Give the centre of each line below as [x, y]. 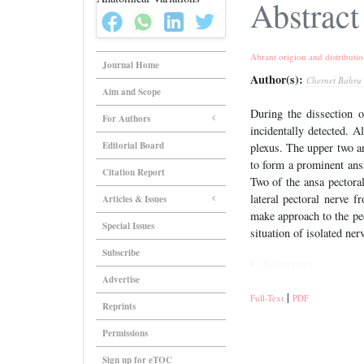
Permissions [125, 333]
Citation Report [134, 172]
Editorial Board [133, 145]
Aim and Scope [132, 92]
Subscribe [121, 253]
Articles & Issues [134, 199]
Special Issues [128, 226]
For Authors [126, 119]
